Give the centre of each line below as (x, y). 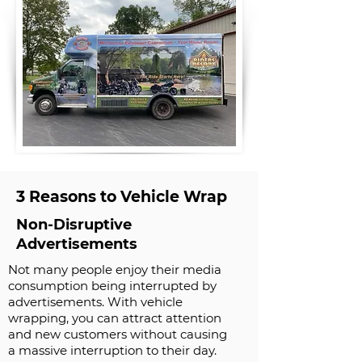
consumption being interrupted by (112, 286)
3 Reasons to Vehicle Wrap (122, 197)
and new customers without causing (118, 334)
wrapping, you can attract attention (115, 318)
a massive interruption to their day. (112, 350)
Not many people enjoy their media (115, 269)
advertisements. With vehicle (95, 302)
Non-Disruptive (74, 225)
